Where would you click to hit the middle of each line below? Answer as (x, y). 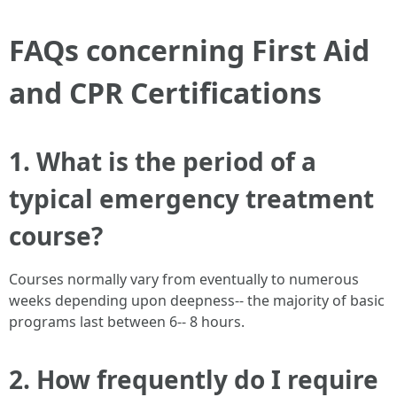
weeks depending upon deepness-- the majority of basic (197, 300)
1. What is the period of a (163, 161)
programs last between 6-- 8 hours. (127, 321)
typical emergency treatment (191, 198)
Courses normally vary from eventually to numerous (184, 279)
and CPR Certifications (165, 92)
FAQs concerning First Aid (189, 50)
